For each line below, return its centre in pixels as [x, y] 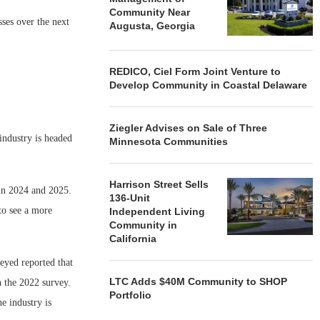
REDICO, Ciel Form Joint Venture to [195, 71]
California [133, 239]
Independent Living [157, 211]
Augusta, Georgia [152, 26]
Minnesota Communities [169, 141]
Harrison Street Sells [159, 184]
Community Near [150, 12]
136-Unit [130, 198]
